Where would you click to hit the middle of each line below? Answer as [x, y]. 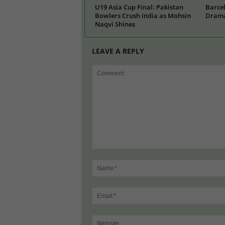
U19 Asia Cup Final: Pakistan [139, 7]
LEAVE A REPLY [118, 51]
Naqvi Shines [115, 24]
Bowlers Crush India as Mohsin [143, 15]
